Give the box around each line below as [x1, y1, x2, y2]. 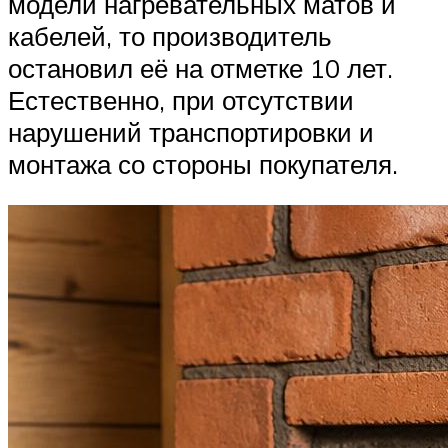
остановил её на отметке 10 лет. [8, 51, 393, 84]
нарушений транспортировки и [8, 115, 374, 148]
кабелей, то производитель [8, 19, 332, 52]
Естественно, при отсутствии [8, 83, 354, 116]
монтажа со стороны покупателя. [8, 147, 398, 180]
